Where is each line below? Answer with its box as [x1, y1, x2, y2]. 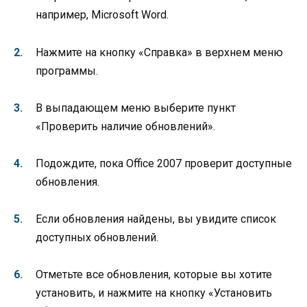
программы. [36, 64, 98, 77]
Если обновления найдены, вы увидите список [36, 212, 276, 226]
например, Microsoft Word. [36, 8, 169, 22]
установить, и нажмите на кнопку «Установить [36, 286, 272, 300]
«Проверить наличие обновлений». [36, 119, 215, 133]
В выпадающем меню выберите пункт [36, 101, 236, 114]
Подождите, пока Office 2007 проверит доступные [36, 156, 292, 170]
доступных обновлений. [36, 231, 158, 245]
